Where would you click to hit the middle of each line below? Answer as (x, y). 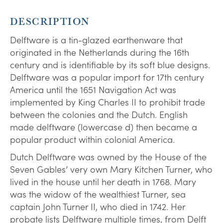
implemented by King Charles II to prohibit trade (108, 102)
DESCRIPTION (50, 21)
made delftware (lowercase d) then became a (104, 127)
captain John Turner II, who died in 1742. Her (98, 207)
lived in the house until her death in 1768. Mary (103, 182)
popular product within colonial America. (92, 139)
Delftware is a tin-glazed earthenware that (96, 40)
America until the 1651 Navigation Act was (93, 90)
